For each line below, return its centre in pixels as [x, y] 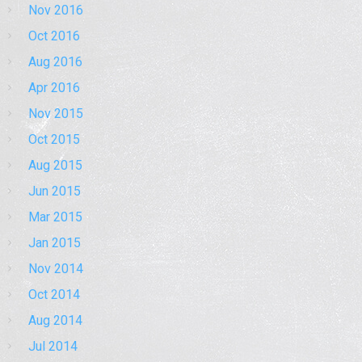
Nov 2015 [56, 114]
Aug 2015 [55, 166]
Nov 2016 [56, 11]
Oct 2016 [54, 36]
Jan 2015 [55, 243]
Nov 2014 [56, 269]
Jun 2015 [55, 192]
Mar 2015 [55, 217]
